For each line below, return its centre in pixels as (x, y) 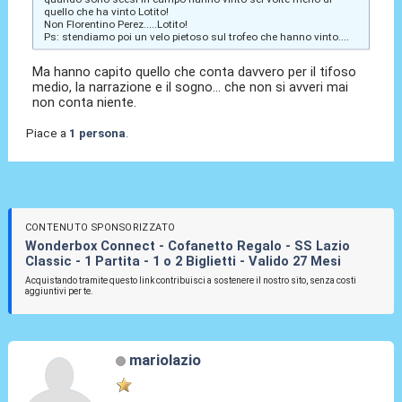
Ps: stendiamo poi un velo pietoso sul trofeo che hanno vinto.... (196, 36)
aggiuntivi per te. (59, 291)
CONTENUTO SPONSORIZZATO (100, 227)
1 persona (97, 133)
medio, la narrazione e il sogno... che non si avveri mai (191, 87)
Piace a (47, 133)
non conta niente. (85, 102)
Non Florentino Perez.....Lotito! (115, 24)
